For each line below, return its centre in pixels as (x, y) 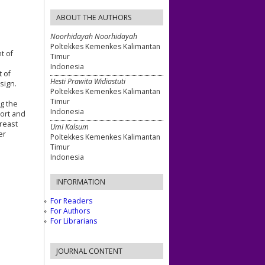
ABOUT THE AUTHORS (94, 17)
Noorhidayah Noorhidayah (94, 36)
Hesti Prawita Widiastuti (88, 82)
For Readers (71, 201)
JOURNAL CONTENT (89, 251)
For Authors (70, 211)
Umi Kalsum (70, 127)
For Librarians (74, 221)
